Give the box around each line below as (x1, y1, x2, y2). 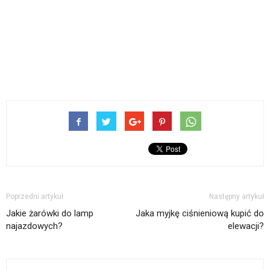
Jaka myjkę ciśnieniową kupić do (136, 207, 264, 219)
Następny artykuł (209, 192, 264, 201)
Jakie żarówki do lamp (6, 207, 93, 219)
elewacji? (228, 220, 264, 231)
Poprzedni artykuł (6, 192, 63, 201)
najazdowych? (6, 220, 63, 231)
